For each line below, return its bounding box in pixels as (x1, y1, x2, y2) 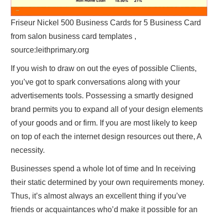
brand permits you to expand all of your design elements (11, 105, 203, 114)
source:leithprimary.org (11, 46, 90, 54)
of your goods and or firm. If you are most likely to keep (11, 119, 198, 127)
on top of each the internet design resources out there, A (11, 132, 202, 141)
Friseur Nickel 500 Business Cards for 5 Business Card (11, 18, 201, 27)
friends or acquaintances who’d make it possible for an (11, 205, 198, 214)
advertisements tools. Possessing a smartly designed (11, 91, 194, 100)
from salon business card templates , (11, 32, 137, 41)
